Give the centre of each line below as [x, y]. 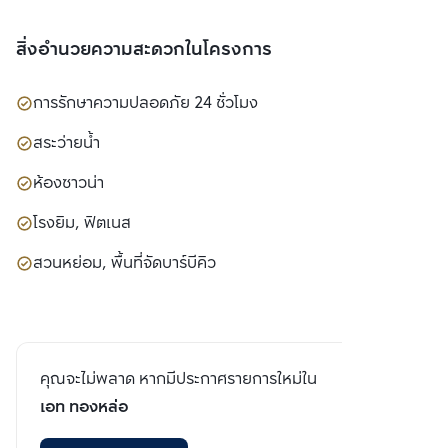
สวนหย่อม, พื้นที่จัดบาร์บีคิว [124, 263]
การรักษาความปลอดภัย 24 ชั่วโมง [145, 103]
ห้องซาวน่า [68, 183]
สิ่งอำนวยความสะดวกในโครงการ [144, 49]
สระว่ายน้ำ [66, 143]
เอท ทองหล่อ [84, 407]
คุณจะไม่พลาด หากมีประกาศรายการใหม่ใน [178, 379]
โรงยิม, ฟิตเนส [82, 223]
